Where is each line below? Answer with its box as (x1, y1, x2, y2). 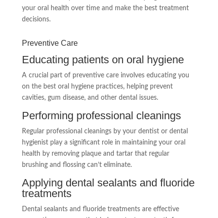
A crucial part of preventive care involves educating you (21, 72, 189, 79)
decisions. (21, 16, 51, 23)
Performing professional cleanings (21, 109, 181, 122)
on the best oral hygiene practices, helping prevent (21, 83, 173, 90)
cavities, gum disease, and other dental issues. (21, 94, 158, 101)
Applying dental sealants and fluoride (21, 176, 195, 189)
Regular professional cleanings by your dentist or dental (21, 127, 188, 135)
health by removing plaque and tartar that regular (21, 150, 169, 157)
